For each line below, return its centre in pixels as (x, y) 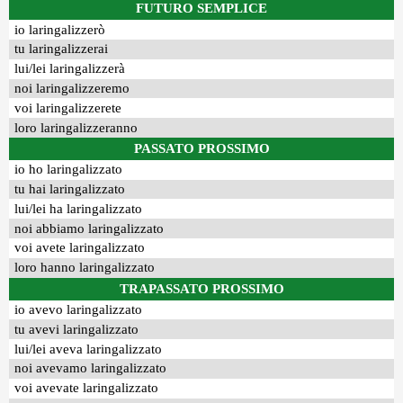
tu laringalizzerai (62, 49)
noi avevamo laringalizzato (91, 368)
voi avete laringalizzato (80, 248)
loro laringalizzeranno (76, 127)
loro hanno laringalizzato (85, 268)
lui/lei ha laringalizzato (79, 208)
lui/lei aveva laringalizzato (89, 349)
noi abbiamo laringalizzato (90, 228)
